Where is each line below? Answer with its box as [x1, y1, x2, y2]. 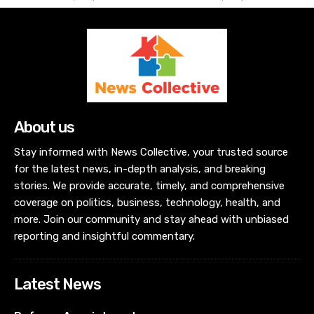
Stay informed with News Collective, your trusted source [14, 145, 288, 158]
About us [14, 117, 74, 137]
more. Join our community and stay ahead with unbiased [14, 212, 289, 226]
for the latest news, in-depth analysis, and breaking [14, 162, 266, 175]
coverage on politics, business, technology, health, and [14, 196, 280, 209]
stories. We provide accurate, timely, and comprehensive [14, 179, 285, 192]
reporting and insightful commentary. [14, 229, 195, 243]
